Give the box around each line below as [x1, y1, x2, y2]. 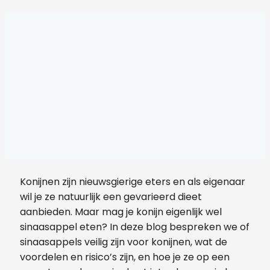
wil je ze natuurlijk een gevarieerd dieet [20, 189, 202, 204]
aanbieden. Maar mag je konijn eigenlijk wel [20, 204, 222, 219]
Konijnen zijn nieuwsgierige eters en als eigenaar [20, 174, 245, 189]
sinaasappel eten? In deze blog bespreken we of [20, 219, 250, 234]
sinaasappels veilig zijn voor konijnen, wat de [20, 234, 227, 249]
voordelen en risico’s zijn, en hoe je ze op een [20, 250, 230, 264]
